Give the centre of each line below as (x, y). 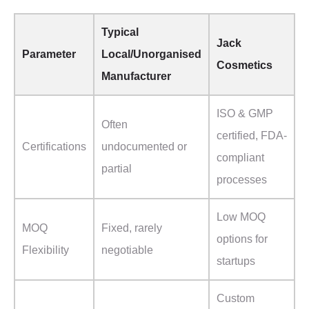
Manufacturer (136, 77)
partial (117, 169)
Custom (236, 299)
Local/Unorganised (151, 54)
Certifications (54, 147)
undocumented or (144, 147)
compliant (240, 158)
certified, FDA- (252, 136)
